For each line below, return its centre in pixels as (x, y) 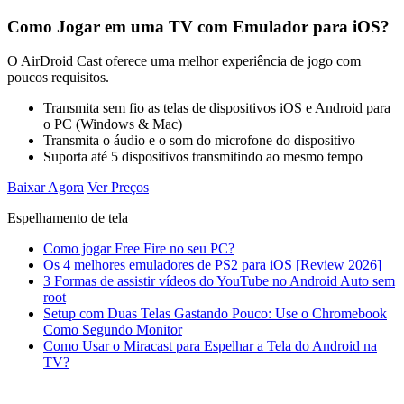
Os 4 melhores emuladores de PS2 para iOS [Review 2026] (212, 265)
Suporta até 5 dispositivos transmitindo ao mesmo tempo (203, 157)
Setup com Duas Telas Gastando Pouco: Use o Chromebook (215, 314)
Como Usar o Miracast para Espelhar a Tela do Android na (210, 346)
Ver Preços (118, 188)
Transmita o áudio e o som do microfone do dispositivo (199, 141)
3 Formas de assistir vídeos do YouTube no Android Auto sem (219, 281)
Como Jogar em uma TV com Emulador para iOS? (198, 26)
